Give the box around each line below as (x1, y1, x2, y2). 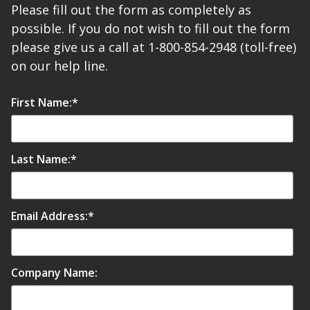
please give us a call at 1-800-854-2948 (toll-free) (11, 39, 296, 56)
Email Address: (11, 208, 88, 224)
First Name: (11, 95, 72, 111)
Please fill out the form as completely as (11, 1, 251, 19)
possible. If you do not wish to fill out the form (11, 20, 290, 37)
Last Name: (11, 152, 71, 167)
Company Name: (11, 265, 98, 281)
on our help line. (11, 57, 108, 75)
